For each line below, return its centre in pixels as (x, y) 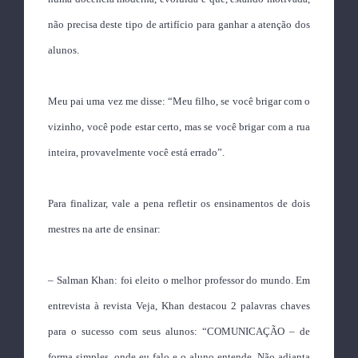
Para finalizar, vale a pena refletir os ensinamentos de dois (179, 203)
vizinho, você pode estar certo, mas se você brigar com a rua (179, 127)
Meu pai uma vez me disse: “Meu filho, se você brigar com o (179, 101)
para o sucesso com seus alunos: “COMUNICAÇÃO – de (179, 331)
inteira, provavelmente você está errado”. (136, 152)
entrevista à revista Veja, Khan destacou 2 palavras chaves (179, 306)
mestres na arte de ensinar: (104, 229)
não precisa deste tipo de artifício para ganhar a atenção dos (179, 24)
